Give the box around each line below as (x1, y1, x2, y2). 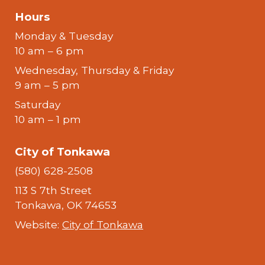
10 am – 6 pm (15, 44, 85, 57)
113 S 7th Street (15, 184, 92, 197)
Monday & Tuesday (15, 30, 114, 43)
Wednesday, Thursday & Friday (15, 64, 174, 77)
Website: (15, 218, 63, 231)
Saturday (15, 98, 61, 111)
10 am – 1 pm (15, 113, 82, 126)
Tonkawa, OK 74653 (15, 199, 117, 212)
